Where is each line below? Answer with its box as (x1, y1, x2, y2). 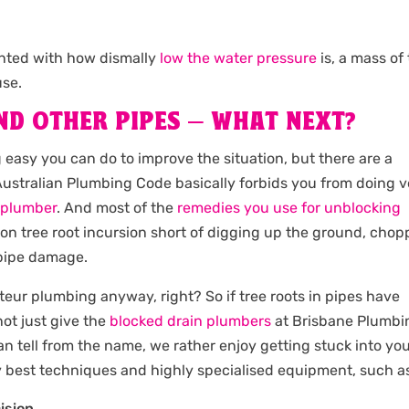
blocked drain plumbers (110, 312, 272, 330)
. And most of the (57, 199, 178, 217)
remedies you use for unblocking (177, 199, 402, 217)
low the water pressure (160, 49, 318, 68)
